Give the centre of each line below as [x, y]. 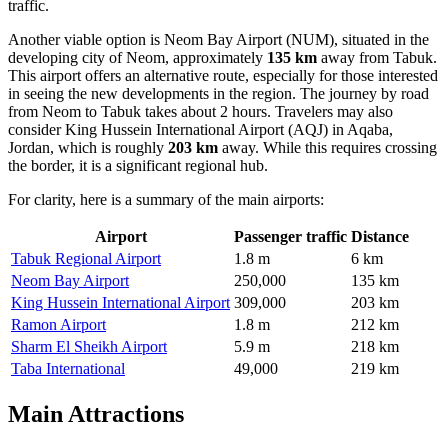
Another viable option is [86, 39]
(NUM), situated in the [355, 39]
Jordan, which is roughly [88, 147]
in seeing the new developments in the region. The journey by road [218, 93]
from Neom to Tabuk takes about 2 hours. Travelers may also [200, 111]
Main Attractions [96, 413]
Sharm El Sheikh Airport [89, 346]
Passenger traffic [290, 236]
